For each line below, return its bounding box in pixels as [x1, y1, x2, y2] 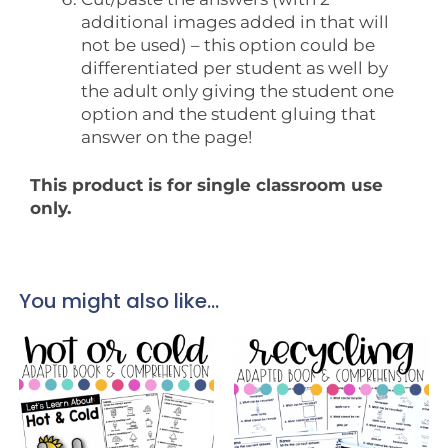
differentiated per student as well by [81, 57, 388, 78]
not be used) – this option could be [81, 34, 375, 55]
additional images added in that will [81, 11, 389, 32]
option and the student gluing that [81, 103, 376, 124]
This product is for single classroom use [30, 175, 383, 196]
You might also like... [18, 287, 219, 316]
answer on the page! [81, 126, 252, 147]
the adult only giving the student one [81, 80, 394, 101]
